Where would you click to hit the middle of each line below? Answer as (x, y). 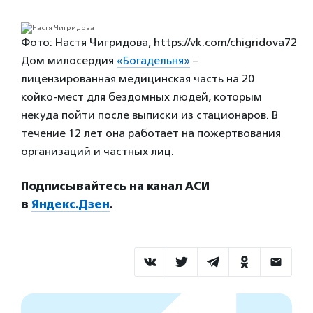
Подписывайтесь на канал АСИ (115, 186)
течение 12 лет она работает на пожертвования (151, 133)
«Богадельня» (153, 60)
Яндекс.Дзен (71, 204)
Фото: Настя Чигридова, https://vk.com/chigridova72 (159, 42)
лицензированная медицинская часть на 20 (138, 79)
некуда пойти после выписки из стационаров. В (150, 115)
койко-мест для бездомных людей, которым (141, 97)
